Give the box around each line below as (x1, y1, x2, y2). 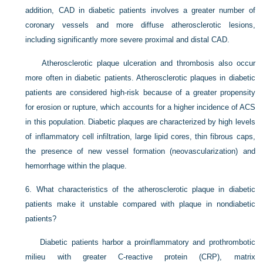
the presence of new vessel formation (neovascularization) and (25, 147, 255, 156)
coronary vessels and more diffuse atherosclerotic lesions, (25, 21, 255, 29)
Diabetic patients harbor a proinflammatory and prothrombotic (40, 238, 255, 247)
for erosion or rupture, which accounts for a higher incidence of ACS (25, 103, 255, 112)
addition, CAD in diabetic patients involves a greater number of (25, 6, 255, 15)
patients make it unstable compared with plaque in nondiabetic (25, 200, 255, 208)
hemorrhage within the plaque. (25, 161, 127, 170)
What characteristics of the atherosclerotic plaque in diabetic (36, 185, 255, 194)
